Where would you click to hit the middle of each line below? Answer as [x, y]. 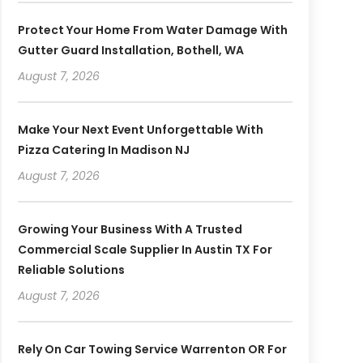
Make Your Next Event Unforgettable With [140, 129]
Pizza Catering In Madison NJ [103, 149]
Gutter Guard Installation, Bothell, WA [130, 50]
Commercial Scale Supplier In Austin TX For [145, 249]
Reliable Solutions [71, 269]
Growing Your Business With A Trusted [130, 229]
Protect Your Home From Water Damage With [152, 30]
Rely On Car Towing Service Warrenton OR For [152, 349]
